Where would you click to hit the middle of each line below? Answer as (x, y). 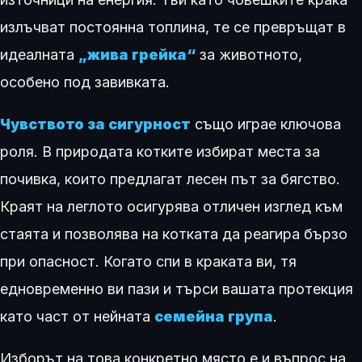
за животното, (249, 55)
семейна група (214, 317)
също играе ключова (266, 124)
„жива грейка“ (137, 55)
